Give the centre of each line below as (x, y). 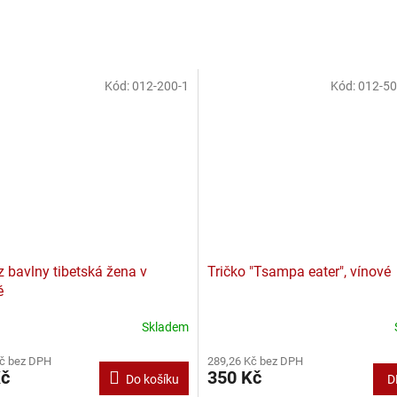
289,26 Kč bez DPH (255, 361)
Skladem (165, 327)
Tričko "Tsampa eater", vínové (299, 271)
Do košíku (152, 379)
